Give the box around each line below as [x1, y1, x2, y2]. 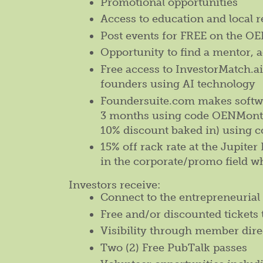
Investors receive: [69, 178, 160, 192]
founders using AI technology [100, 77, 255, 90]
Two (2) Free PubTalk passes [100, 241, 247, 254]
